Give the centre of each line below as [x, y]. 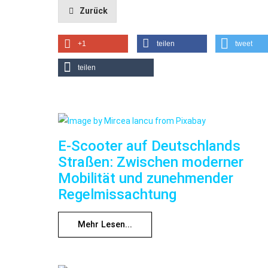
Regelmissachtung [117, 194]
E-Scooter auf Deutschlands [149, 146]
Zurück [93, 10]
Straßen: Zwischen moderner [151, 162]
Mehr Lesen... [105, 224]
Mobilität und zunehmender [146, 178]
